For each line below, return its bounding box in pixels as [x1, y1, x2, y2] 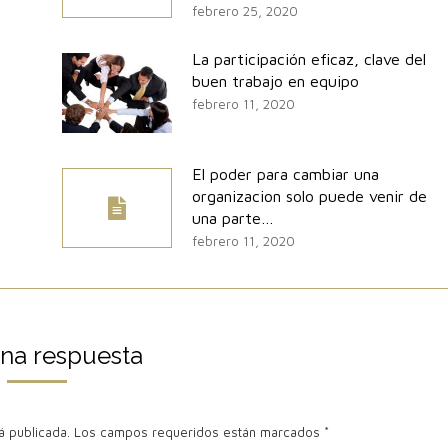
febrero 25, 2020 [191, 2, 298, 19]
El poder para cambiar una [191, 164, 379, 183]
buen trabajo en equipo [191, 71, 359, 90]
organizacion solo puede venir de [191, 186, 427, 205]
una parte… [191, 208, 274, 227]
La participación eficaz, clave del [191, 49, 426, 68]
